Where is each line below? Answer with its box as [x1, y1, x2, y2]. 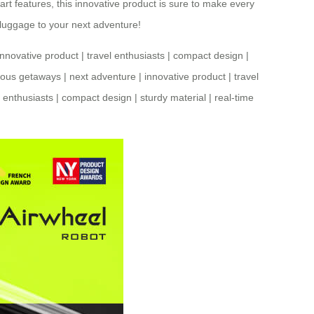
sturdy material [140, 92, 206, 104]
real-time [214, 92, 254, 104]
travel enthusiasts [87, 50, 165, 62]
